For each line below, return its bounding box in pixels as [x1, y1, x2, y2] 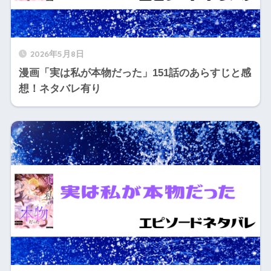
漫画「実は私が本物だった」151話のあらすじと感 [18, 67, 251, 79]
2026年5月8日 [30, 48, 84, 59]
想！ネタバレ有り [18, 83, 101, 94]
